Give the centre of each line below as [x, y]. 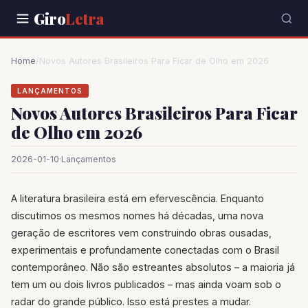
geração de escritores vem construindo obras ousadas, [141, 233]
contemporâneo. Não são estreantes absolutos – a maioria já [153, 267]
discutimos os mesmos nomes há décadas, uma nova [137, 216]
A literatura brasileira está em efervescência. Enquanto [137, 199]
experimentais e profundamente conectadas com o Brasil [145, 250]
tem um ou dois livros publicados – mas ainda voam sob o [146, 285]
